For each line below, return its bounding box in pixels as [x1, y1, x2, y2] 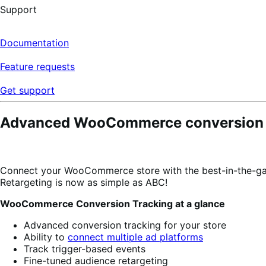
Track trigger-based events [24, 242, 145, 255]
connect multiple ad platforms [68, 230, 203, 243]
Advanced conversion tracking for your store [24, 218, 226, 231]
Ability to [24, 230, 68, 243]
